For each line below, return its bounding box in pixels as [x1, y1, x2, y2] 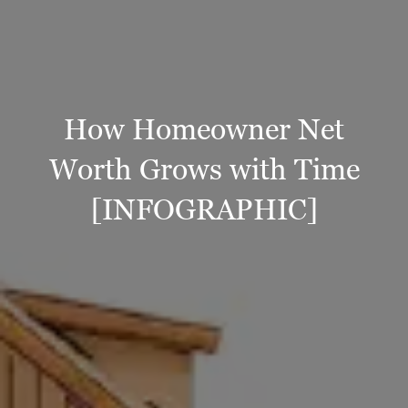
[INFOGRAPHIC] [90, 190, 318, 226]
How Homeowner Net [64, 110, 344, 146]
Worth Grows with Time [48, 150, 360, 186]
